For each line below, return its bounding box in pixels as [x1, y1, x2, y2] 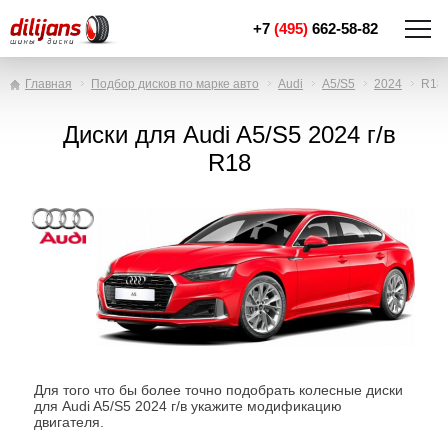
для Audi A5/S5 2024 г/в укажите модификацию [34, 398, 342, 414]
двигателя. [34, 414, 104, 430]
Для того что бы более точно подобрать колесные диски [34, 382, 403, 398]
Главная [25, 77, 72, 91]
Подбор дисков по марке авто [91, 77, 259, 91]
